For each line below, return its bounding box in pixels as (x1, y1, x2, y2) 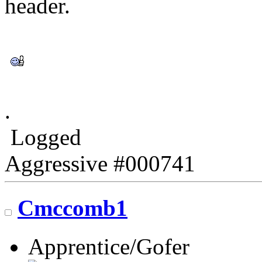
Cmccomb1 (18, 195, 127, 221)
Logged (5, 124, 81, 150)
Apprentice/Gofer (28, 234, 189, 260)
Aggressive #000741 (5, 150, 195, 176)
